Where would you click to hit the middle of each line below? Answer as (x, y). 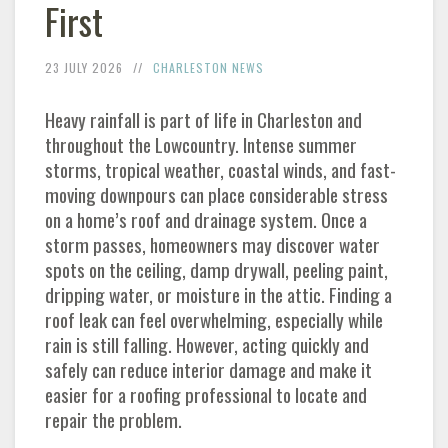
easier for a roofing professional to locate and (206, 395)
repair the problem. (113, 420)
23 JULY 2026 (84, 68)
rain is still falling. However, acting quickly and (207, 345)
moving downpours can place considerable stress (216, 195)
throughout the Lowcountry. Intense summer (201, 145)
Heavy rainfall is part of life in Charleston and (203, 120)
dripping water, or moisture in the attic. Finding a (218, 295)
